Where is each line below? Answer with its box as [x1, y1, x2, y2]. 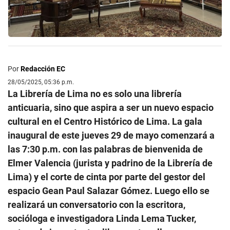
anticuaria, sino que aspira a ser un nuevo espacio [8, 102, 214, 113]
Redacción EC [21, 65, 65, 73]
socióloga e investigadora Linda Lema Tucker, [8, 213, 196, 224]
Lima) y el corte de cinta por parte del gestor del [8, 171, 205, 183]
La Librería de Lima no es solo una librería [8, 88, 182, 100]
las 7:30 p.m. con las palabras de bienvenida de [8, 144, 203, 155]
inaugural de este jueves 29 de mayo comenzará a [8, 130, 215, 141]
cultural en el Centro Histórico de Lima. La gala [8, 116, 202, 127]
